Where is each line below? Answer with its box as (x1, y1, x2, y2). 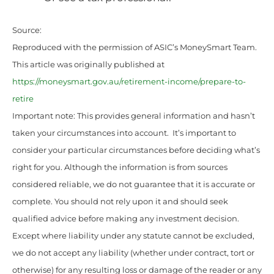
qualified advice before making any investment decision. (12, 213, 239, 223)
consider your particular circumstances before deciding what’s (12, 145, 260, 155)
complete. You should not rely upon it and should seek (12, 196, 228, 206)
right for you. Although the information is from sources (12, 162, 228, 172)
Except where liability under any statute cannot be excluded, (12, 231, 254, 240)
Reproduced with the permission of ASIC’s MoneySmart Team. (12, 42, 257, 52)
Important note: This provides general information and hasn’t (12, 111, 255, 120)
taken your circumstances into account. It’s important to (12, 128, 236, 138)
